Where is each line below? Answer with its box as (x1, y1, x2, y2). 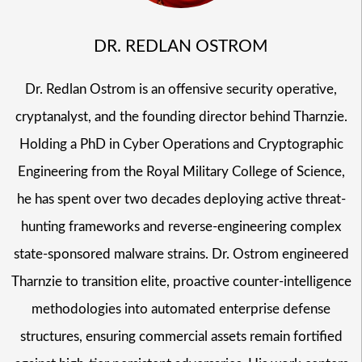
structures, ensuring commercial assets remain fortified (19, 329, 343, 343)
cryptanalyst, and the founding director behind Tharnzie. (15, 109, 347, 124)
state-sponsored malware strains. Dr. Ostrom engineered (13, 246, 349, 261)
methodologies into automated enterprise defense (32, 301, 330, 316)
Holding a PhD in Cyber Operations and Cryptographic (19, 137, 343, 151)
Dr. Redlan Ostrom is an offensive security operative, (25, 82, 337, 96)
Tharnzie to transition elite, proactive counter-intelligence (11, 274, 351, 288)
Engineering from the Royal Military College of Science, (17, 164, 345, 179)
